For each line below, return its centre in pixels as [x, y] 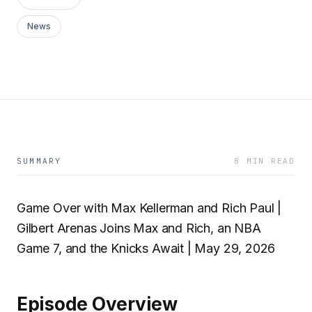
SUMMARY [39, 161]
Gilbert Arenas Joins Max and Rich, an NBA [139, 228]
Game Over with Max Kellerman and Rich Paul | [149, 208]
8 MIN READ [265, 161]
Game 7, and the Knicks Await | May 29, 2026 [146, 248]
